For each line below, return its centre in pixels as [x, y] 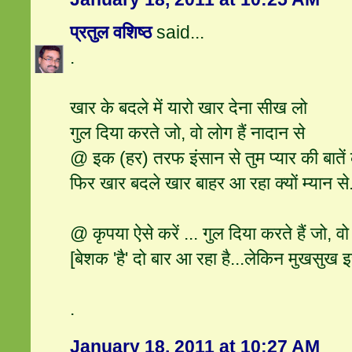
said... [178, 33]
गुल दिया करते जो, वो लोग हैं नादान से [188, 133]
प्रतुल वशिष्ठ [111, 33]
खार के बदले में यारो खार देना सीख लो [189, 108]
